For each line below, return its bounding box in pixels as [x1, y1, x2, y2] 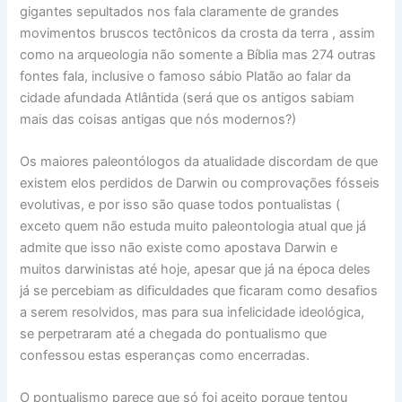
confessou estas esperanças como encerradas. [20, 346, 310, 363]
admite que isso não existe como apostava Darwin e [20, 239, 338, 256]
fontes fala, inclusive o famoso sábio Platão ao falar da [20, 67, 352, 84]
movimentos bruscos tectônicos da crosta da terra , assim [20, 24, 376, 41]
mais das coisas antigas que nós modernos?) [20, 110, 297, 127]
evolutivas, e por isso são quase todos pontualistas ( [20, 196, 341, 213]
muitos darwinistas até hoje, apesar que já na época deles [20, 260, 371, 277]
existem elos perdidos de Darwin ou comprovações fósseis [20, 174, 380, 191]
